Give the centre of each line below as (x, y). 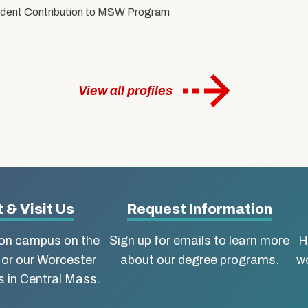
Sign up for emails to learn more (199, 241)
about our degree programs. (199, 260)
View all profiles (125, 91)
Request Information (199, 209)
